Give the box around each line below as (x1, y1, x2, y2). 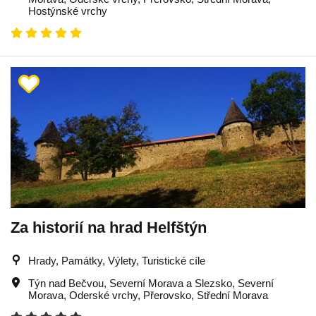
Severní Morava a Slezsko (109, 277, 232, 289)
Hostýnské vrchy (28, 5, 107, 17)
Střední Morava (197, 289, 268, 301)
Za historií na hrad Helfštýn (11, 219, 207, 236)
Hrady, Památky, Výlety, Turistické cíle (28, 255, 205, 267)
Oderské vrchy (69, 289, 138, 301)
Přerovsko (143, 289, 191, 301)
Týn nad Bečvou (28, 277, 104, 289)
